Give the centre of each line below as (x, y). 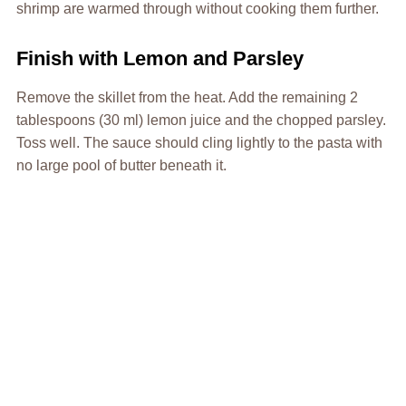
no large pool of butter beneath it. (121, 165)
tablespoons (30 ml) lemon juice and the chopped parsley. (201, 120)
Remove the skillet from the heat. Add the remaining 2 (187, 97)
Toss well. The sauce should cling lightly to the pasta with (199, 142)
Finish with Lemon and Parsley (159, 58)
